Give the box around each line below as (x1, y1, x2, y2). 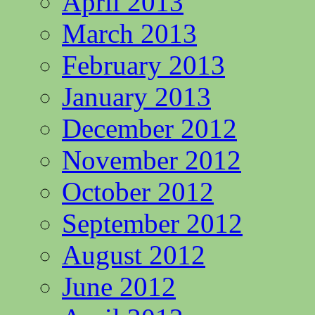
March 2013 (62, 18, 197, 49)
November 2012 (62, 145, 241, 175)
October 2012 (62, 176, 214, 207)
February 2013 (62, 50, 225, 80)
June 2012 (62, 271, 176, 302)
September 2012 (62, 208, 243, 238)
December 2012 (62, 113, 237, 143)
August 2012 (62, 240, 205, 270)
